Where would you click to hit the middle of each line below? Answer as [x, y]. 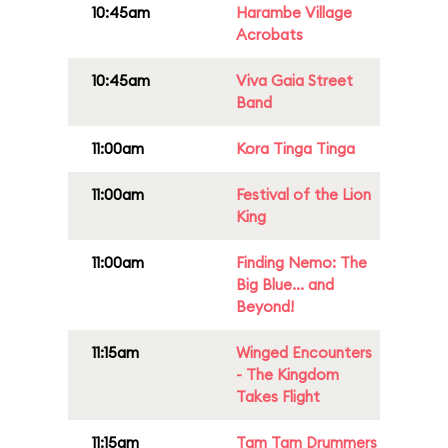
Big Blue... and [285, 284]
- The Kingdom [287, 374]
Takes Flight [278, 396]
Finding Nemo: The [301, 262]
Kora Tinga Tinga [295, 148]
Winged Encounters [304, 352]
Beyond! [265, 306]
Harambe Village [294, 12]
